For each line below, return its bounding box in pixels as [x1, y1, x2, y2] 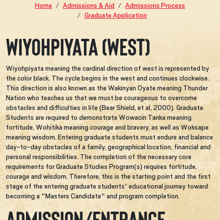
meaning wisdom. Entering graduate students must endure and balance [6, 133, 213, 141]
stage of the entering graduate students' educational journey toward [6, 182, 208, 190]
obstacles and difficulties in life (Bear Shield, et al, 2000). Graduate [6, 103, 203, 111]
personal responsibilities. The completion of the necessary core [6, 152, 192, 161]
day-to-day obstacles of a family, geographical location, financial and [6, 142, 211, 151]
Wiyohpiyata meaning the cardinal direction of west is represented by [6, 64, 209, 72]
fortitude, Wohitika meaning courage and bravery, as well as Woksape [6, 123, 209, 131]
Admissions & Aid [63, 1, 114, 9]
